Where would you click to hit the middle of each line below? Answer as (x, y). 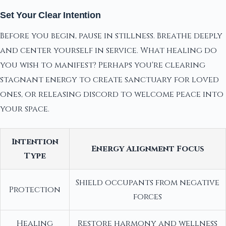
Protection (35, 189)
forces (148, 196)
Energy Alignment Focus (148, 149)
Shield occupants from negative (148, 182)
